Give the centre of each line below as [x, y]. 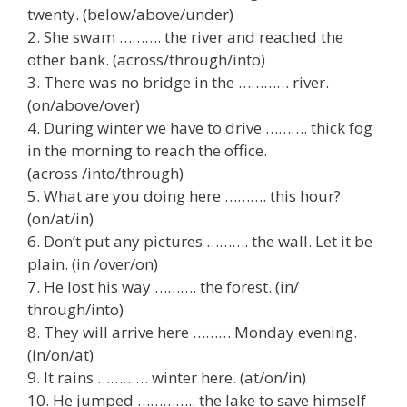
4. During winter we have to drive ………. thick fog [200, 127]
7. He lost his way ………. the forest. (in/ [163, 286]
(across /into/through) [105, 173]
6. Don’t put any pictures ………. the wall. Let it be [200, 241]
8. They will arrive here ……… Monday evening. [192, 332]
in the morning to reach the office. [147, 150]
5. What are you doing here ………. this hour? [184, 195]
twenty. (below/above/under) [130, 14]
